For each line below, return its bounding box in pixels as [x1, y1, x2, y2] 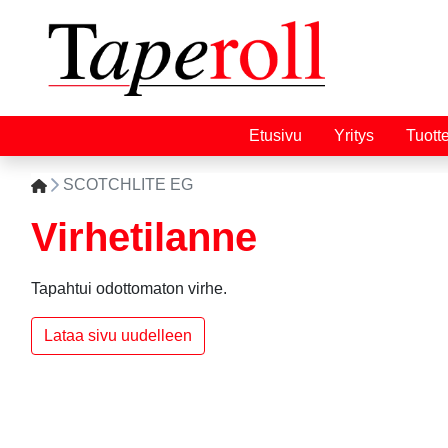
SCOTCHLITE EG [63, 176, 193, 193]
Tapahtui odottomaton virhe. [31, 280, 227, 297]
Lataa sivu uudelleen [44, 327, 192, 344]
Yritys [334, 127, 374, 144]
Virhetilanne [31, 215, 257, 259]
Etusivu [249, 127, 302, 144]
